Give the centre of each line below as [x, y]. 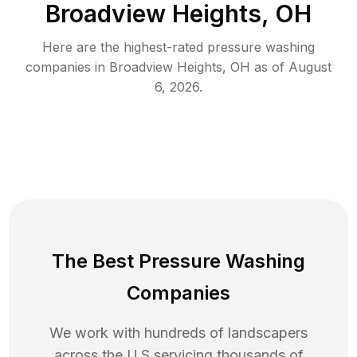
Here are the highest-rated [125, 47]
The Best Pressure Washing [178, 261]
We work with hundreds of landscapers [178, 333]
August [310, 67]
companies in [65, 67]
